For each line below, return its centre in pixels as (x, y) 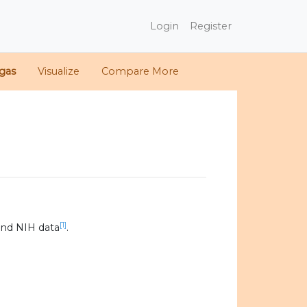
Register (211, 26)
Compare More (140, 72)
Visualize (58, 72)
